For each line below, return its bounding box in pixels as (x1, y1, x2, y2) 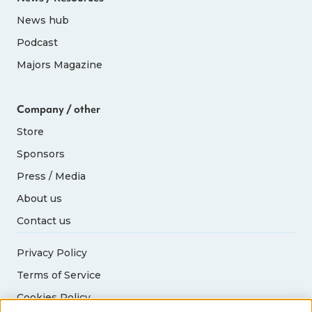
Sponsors (17, 147, 65, 160)
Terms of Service (17, 268, 102, 281)
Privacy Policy (17, 246, 88, 259)
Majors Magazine (17, 58, 103, 71)
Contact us (17, 214, 72, 227)
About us (17, 192, 63, 205)
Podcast (17, 36, 58, 49)
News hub (17, 13, 70, 26)
